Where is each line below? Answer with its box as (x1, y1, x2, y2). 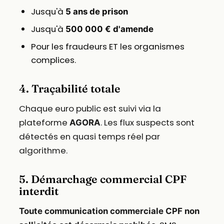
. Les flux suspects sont (100, 116, 194, 128)
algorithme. (18, 144, 67, 156)
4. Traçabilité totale (18, 81, 120, 95)
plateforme (18, 116, 69, 128)
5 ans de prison (65, 6, 128, 16)
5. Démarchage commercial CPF (18, 172, 186, 186)
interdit (18, 184, 58, 198)
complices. (30, 53, 76, 66)
